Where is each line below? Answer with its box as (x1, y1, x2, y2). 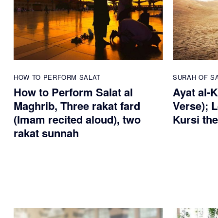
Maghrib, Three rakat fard (14, 98, 140, 114)
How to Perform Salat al (14, 84, 133, 100)
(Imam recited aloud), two (14, 111, 141, 127)
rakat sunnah (14, 125, 79, 141)
